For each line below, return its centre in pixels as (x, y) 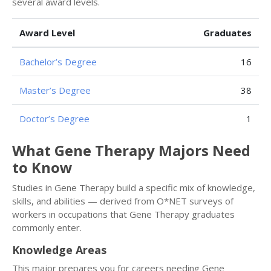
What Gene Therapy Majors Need (131, 150)
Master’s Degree (55, 90)
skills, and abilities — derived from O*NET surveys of (123, 201)
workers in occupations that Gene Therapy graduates (123, 214)
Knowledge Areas (59, 250)
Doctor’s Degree (54, 119)
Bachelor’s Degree (58, 62)
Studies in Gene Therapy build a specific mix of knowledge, (134, 188)
